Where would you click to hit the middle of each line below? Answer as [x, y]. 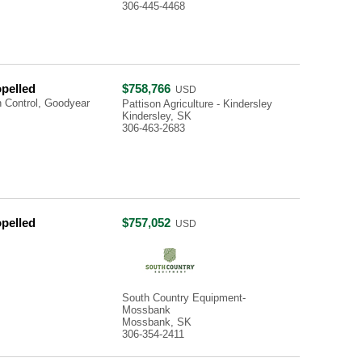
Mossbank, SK [157, 322]
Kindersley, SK [157, 116]
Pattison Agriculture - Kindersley [197, 104]
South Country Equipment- [184, 298]
